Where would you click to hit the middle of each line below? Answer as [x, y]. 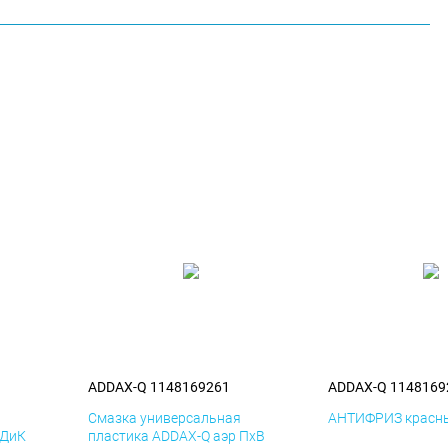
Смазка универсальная [164, 418]
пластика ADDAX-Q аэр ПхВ [176, 436]
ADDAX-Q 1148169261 [159, 387]
